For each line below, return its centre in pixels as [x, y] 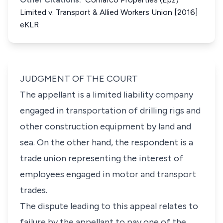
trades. [34, 190]
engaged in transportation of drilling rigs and [110, 111]
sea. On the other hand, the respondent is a [107, 142]
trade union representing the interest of [102, 158]
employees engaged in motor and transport [108, 174]
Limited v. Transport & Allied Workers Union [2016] [109, 12]
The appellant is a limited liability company [107, 95]
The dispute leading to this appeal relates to [109, 206]
